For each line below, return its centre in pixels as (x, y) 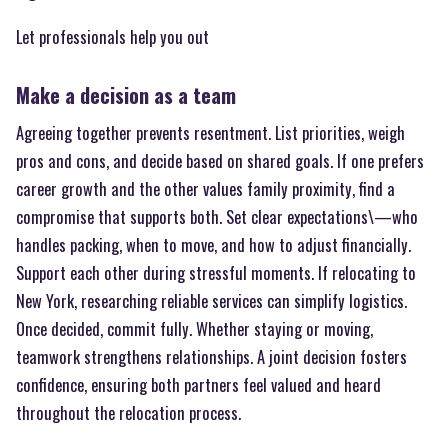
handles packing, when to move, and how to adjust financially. (213, 245)
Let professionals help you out (112, 37)
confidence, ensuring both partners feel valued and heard (198, 385)
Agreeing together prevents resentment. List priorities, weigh (210, 133)
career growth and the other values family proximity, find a (205, 189)
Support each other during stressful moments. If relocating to (216, 273)
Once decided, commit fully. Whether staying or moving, (194, 329)
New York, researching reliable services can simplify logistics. (211, 301)
